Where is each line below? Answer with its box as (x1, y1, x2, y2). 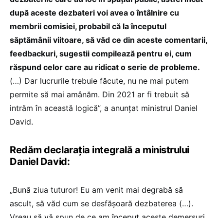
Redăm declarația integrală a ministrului (10, 144, 189, 156)
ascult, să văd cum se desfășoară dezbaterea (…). (10, 199, 193, 209)
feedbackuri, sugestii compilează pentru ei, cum (10, 49, 192, 59)
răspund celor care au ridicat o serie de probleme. (10, 62, 200, 73)
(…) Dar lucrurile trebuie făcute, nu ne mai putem (10, 76, 189, 86)
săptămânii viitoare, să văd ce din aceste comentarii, (10, 35, 207, 45)
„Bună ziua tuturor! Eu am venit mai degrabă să (10, 185, 183, 195)
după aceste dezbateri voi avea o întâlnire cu (10, 8, 179, 18)
